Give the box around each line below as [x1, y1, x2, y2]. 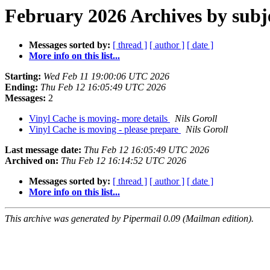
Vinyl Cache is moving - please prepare [29, 124, 181, 135]
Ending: [5, 82, 38, 93]
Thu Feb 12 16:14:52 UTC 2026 [61, 155, 186, 166]
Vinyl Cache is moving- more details [29, 113, 170, 124]
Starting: [5, 71, 41, 82]
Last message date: [5, 145, 81, 155]
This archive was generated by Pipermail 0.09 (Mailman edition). [5, 213, 254, 224]
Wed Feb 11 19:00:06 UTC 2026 [43, 71, 169, 82]
